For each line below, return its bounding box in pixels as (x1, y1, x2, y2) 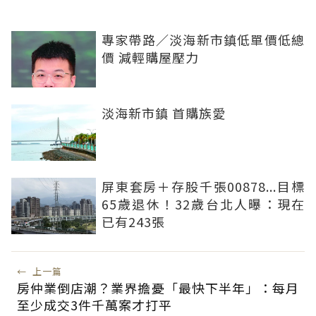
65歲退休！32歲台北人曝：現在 (102, 195, 305, 214)
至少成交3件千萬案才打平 (17, 296, 172, 315)
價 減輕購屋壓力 (102, 48, 199, 67)
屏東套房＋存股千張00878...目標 (102, 177, 305, 196)
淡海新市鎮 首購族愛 (102, 104, 226, 123)
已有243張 (102, 212, 165, 231)
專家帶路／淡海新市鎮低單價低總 (102, 30, 305, 49)
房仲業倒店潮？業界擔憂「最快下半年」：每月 (17, 279, 299, 298)
